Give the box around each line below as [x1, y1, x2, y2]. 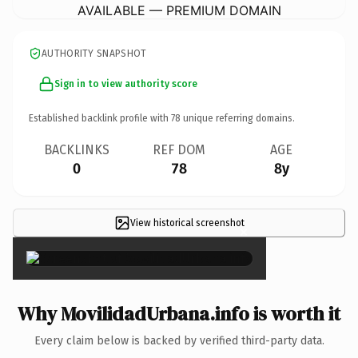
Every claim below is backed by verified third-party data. [34, 333, 324, 348]
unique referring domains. [181, 112, 295, 124]
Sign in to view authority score [54, 78, 197, 89]
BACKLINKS [44, 141, 109, 157]
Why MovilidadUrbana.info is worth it [18, 300, 340, 327]
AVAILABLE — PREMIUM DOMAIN [77, 2, 281, 18]
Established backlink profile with [29, 112, 171, 124]
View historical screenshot [129, 217, 245, 229]
